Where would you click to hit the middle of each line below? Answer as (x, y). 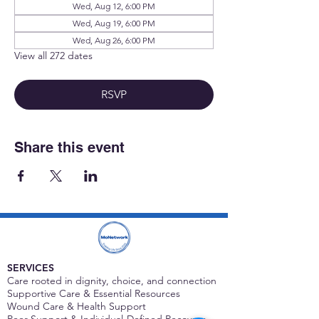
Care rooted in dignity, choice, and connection (112, 280)
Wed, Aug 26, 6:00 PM (114, 40)
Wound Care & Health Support (77, 306)
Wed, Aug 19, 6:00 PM (114, 23)
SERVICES (31, 267)
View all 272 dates (53, 55)
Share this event (69, 147)
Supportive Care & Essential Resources (94, 293)
